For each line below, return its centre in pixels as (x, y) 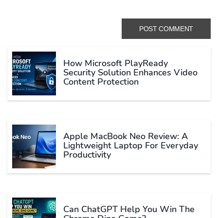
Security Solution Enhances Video (130, 73)
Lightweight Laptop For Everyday (131, 146)
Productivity (87, 155)
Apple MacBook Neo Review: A (126, 136)
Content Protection (102, 82)
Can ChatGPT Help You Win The (129, 209)
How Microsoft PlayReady (116, 64)
